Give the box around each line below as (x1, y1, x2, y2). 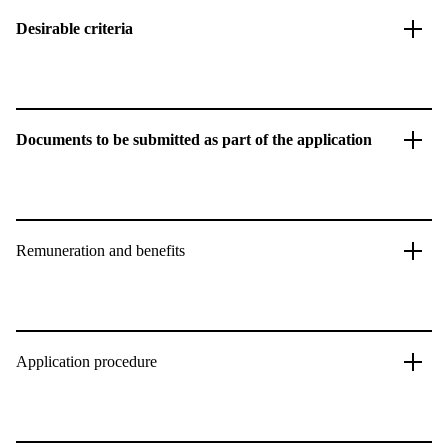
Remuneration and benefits (16, 242, 185, 259)
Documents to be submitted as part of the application (16, 131, 372, 148)
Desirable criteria (16, 20, 133, 37)
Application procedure (16, 353, 157, 370)
